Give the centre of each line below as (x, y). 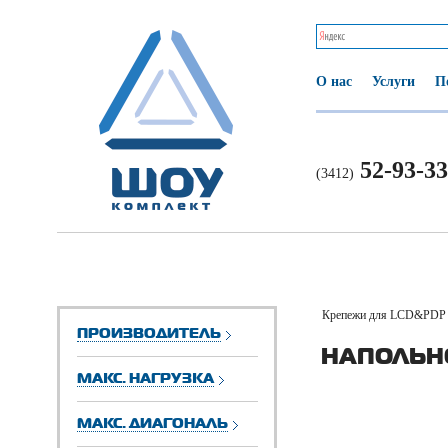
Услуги (393, 81)
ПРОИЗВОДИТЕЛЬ (149, 332)
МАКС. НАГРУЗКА (145, 377)
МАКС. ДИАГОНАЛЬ (152, 422)
